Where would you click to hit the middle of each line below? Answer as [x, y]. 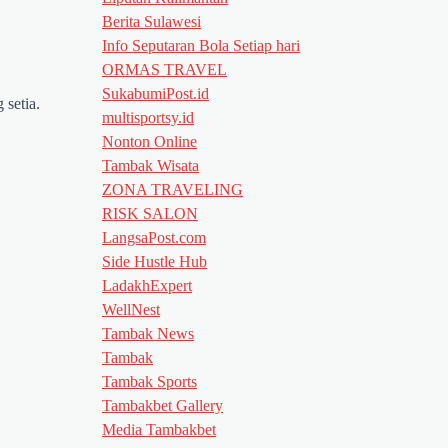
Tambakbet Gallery [162, 405]
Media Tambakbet [159, 429]
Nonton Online [149, 141]
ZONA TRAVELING [172, 189]
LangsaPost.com [154, 237]
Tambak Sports [149, 381]
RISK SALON [150, 213]
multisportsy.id [148, 117]
